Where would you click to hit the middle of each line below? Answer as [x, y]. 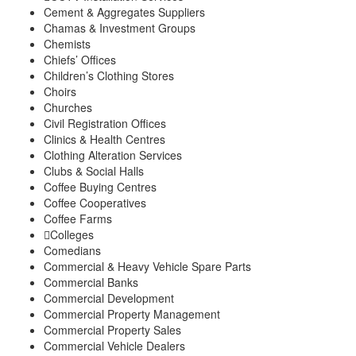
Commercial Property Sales [112, 329]
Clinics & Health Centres [104, 139]
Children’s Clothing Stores [109, 75]
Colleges [72, 234]
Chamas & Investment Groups [120, 27]
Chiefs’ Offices [80, 59]
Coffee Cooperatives [95, 202]
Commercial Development [109, 298]
